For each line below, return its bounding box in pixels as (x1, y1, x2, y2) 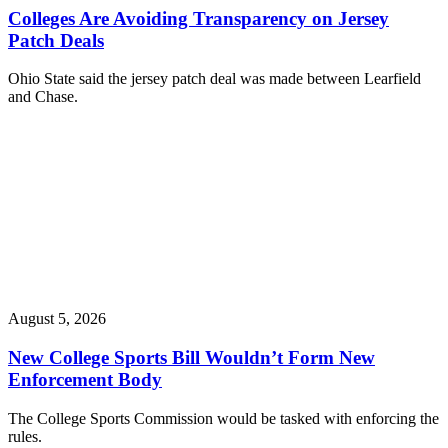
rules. (8, 427, 42, 445)
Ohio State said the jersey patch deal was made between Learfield (8, 70, 421, 88)
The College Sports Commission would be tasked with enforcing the (8, 409, 439, 427)
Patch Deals (8, 29, 104, 51)
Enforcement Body (8, 369, 162, 391)
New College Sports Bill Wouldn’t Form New (8, 347, 375, 369)
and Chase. (8, 88, 78, 106)
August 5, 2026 (8, 310, 106, 328)
